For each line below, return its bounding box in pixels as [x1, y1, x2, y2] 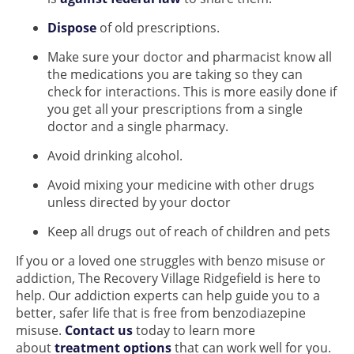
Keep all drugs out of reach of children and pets [47, 223, 330, 240]
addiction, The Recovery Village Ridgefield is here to [16, 269, 321, 287]
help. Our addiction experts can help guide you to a [16, 287, 320, 304]
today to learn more [133, 322, 255, 339]
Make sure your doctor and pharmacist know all [47, 48, 332, 66]
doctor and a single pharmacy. [47, 118, 228, 135]
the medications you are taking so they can [47, 66, 303, 83]
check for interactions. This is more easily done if [47, 83, 337, 100]
